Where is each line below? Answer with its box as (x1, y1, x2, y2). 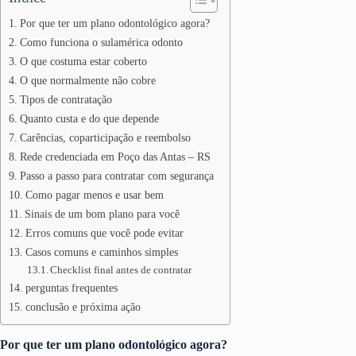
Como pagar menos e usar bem (25, 188, 164, 201)
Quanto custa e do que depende (19, 112, 159, 125)
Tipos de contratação (19, 93, 112, 106)
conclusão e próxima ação (25, 300, 141, 313)
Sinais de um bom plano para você (24, 207, 180, 220)
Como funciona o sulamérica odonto (19, 36, 183, 48)
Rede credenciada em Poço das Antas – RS (19, 150, 211, 163)
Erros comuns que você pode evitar (25, 226, 184, 239)
